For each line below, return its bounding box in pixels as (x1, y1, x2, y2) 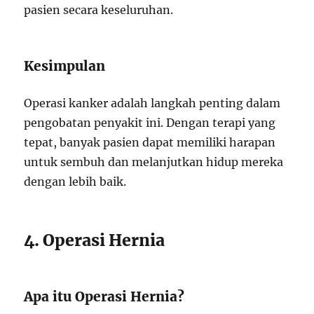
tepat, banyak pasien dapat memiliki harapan (24, 135, 276, 149)
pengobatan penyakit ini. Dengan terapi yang (24, 116, 276, 130)
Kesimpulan (24, 57, 106, 74)
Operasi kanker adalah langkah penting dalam (24, 96, 281, 110)
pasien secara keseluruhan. (24, 3, 174, 17)
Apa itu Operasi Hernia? (24, 288, 185, 305)
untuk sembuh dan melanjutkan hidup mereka (24, 155, 284, 169)
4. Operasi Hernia (24, 230, 165, 250)
